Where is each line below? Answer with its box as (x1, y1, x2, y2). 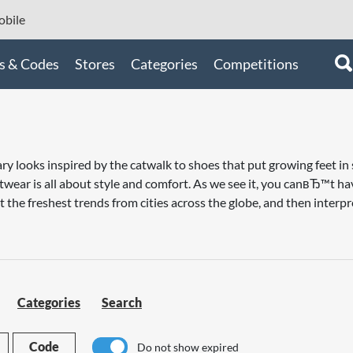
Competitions (214, 55, 299, 72)
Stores (75, 55, 115, 72)
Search (102, 295, 142, 310)
